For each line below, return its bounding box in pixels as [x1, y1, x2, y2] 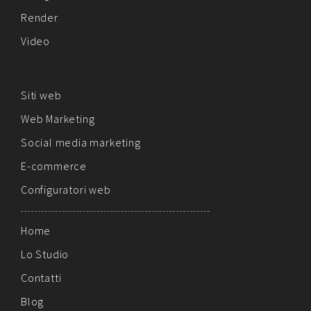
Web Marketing [21, 111, 95, 126]
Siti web [21, 87, 62, 102]
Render [21, 10, 58, 24]
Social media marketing [21, 135, 141, 149]
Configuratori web [21, 182, 111, 196]
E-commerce [21, 158, 87, 173]
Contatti [21, 270, 62, 285]
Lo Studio [21, 246, 69, 261]
